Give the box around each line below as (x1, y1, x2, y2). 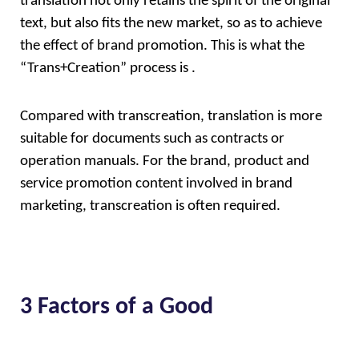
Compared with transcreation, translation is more (20, 109, 322, 125)
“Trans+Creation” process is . (20, 60, 199, 76)
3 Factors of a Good (20, 294, 213, 320)
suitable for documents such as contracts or (20, 131, 284, 147)
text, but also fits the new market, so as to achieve (20, 15, 322, 31)
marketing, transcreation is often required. (20, 199, 280, 215)
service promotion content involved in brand (20, 176, 292, 192)
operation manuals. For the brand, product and (20, 154, 309, 170)
